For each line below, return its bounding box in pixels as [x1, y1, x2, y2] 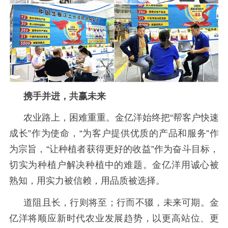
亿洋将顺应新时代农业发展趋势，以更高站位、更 [9, 213, 219, 224]
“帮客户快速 [170, 112, 219, 123]
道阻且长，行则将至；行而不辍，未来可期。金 [23, 197, 219, 208]
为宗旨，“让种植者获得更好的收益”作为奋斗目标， [9, 144, 219, 155]
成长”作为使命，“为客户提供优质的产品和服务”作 [9, 128, 219, 139]
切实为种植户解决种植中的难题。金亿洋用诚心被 [9, 160, 219, 170]
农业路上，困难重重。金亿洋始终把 [23, 112, 170, 123]
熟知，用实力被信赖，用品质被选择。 [9, 176, 165, 186]
